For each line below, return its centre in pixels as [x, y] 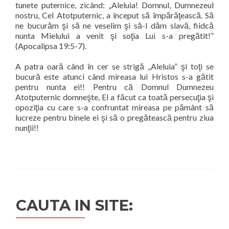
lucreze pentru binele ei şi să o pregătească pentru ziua [114, 117]
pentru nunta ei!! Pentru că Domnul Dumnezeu [114, 87]
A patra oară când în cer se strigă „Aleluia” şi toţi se [114, 66]
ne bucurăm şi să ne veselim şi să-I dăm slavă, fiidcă [114, 25]
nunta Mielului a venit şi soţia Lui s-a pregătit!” [114, 36]
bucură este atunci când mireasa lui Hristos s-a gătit [114, 76]
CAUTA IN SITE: [74, 205]
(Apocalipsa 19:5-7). [51, 46]
